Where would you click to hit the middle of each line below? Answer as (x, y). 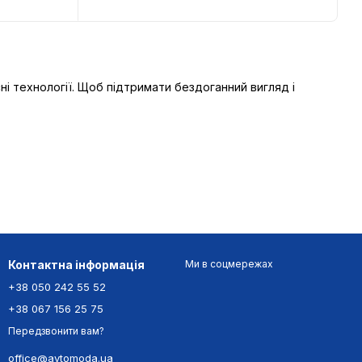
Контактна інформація (76, 265)
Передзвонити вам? (56, 331)
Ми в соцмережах (229, 264)
